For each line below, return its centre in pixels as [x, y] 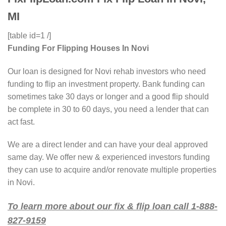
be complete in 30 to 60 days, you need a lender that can [108, 109]
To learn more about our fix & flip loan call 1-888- [112, 207]
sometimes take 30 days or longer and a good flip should [108, 96]
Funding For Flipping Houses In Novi [78, 48]
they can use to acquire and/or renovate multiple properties [112, 170]
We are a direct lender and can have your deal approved [108, 145]
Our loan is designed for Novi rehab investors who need [107, 71]
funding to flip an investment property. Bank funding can [106, 84]
